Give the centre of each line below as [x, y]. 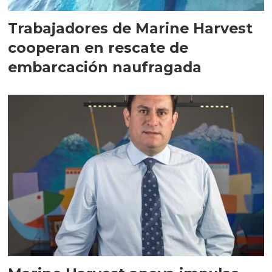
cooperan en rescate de [98, 48]
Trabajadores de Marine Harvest [131, 29]
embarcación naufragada [105, 67]
